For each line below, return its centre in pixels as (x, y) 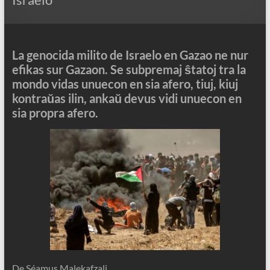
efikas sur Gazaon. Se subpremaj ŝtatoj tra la (129, 69)
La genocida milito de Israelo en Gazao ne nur (130, 55)
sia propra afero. (55, 113)
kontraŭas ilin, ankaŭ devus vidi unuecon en (127, 98)
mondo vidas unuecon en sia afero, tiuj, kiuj (125, 84)
